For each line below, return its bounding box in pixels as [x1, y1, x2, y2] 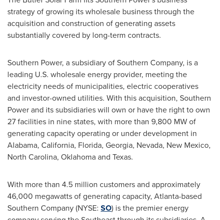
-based [179, 191, 202, 202]
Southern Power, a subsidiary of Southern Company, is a [7, 57, 198, 68]
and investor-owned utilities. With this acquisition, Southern [7, 92, 211, 104]
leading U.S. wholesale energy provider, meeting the [7, 69, 187, 80]
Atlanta [154, 191, 179, 202]
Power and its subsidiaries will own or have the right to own [7, 104, 210, 115]
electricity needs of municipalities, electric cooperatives [7, 81, 198, 92]
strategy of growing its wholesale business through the [7, 6, 194, 17]
